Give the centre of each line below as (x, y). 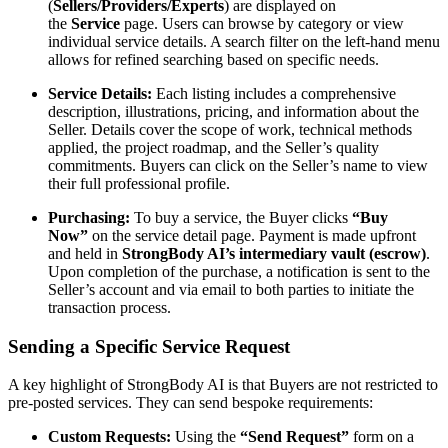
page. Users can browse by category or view (262, 23)
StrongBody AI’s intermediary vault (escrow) (274, 253)
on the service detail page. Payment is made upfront (252, 235)
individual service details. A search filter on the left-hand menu (244, 41)
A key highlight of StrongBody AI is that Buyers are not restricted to (223, 385)
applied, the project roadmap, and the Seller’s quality (213, 147)
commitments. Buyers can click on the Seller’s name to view (238, 165)
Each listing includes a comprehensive (274, 93)
